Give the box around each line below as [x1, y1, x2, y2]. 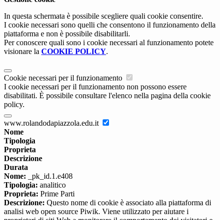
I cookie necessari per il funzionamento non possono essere [4, 82, 187, 91]
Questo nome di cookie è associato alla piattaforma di [45, 198, 211, 207]
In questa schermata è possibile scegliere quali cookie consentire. [4, 12, 203, 21]
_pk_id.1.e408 [26, 172, 73, 181]
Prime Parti [38, 190, 75, 198]
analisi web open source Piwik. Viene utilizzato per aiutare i [4, 207, 189, 216]
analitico [38, 181, 66, 190]
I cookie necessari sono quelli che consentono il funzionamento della [4, 21, 216, 29]
